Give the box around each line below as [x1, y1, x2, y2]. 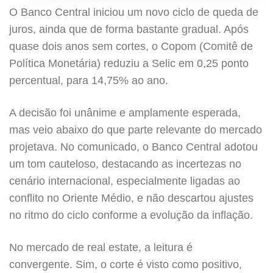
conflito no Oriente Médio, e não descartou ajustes [9, 192, 253, 204]
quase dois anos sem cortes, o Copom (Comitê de [9, 40, 253, 52]
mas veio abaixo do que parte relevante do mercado [9, 124, 262, 136]
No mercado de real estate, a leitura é [9, 241, 193, 253]
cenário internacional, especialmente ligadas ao [9, 175, 240, 187]
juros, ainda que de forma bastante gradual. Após [9, 23, 249, 35]
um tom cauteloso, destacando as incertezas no [9, 158, 241, 170]
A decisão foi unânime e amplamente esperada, [9, 107, 241, 119]
